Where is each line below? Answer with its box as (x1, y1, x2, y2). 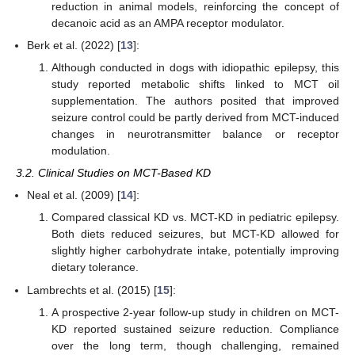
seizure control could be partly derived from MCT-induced (51, 110, 339, 124)
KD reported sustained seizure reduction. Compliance (51, 322, 339, 335)
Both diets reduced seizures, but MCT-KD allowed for (51, 227, 339, 241)
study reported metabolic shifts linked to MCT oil (51, 77, 339, 90)
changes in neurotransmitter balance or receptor (51, 127, 339, 140)
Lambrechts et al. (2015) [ (27, 283, 158, 296)
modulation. (51, 143, 110, 157)
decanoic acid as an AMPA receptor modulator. (51, 16, 284, 29)
